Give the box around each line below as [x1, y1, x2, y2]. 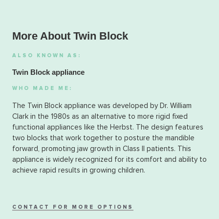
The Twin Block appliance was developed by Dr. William [12, 102, 192, 109]
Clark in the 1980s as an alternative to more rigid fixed [12, 112, 188, 120]
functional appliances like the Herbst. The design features [12, 123, 203, 131]
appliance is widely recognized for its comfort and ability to [12, 155, 207, 163]
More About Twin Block [12, 29, 128, 42]
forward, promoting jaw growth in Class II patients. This [12, 145, 191, 153]
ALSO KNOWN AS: [12, 52, 81, 58]
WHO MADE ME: [12, 85, 72, 91]
